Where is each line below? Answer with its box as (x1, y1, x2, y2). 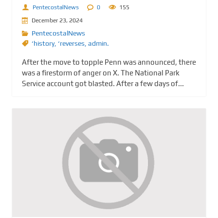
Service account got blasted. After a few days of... (22, 79, 184, 88)
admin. (88, 39, 109, 48)
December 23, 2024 (32, 17, 83, 24)
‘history (32, 39, 54, 48)
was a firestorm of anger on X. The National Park (22, 69, 180, 77)
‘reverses (58, 39, 85, 48)
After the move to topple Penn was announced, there (22, 58, 196, 67)
